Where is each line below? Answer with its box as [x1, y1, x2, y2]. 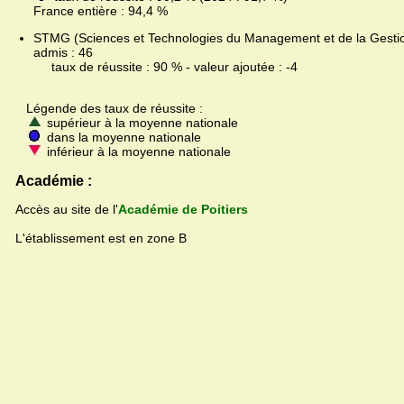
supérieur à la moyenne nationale [43, 115, 238, 131]
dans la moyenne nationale [43, 130, 201, 145]
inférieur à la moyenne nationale [43, 144, 231, 160]
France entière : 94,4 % [15, 4, 168, 19]
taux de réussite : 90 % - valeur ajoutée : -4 [33, 60, 298, 75]
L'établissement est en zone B [15, 231, 187, 246]
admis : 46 [33, 45, 93, 60]
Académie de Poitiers [118, 202, 248, 217]
